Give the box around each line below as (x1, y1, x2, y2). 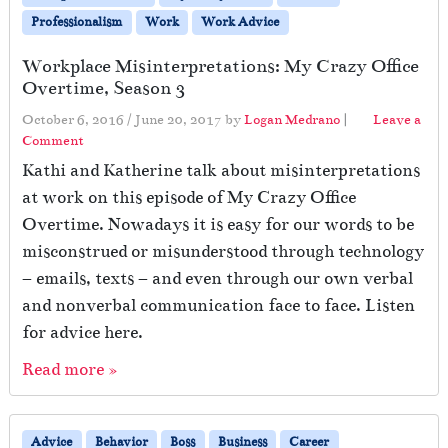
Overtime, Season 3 (22, 77, 185, 100)
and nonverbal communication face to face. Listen (22, 295, 415, 317)
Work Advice (201, 14, 280, 31)
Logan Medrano (244, 111, 340, 129)
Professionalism (31, 14, 123, 31)
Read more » (22, 359, 117, 381)
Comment (22, 132, 84, 150)
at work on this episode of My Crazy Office (22, 187, 356, 209)
